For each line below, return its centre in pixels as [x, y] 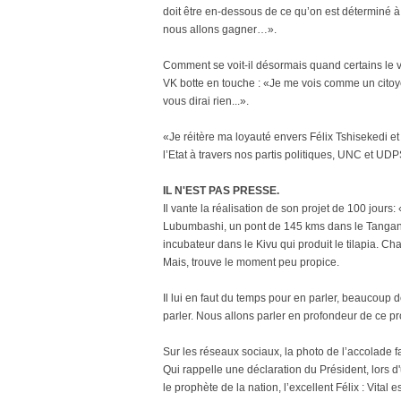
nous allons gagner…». [220, 30]
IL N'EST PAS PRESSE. [221, 191]
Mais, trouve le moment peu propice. [251, 262]
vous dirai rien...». [206, 101]
